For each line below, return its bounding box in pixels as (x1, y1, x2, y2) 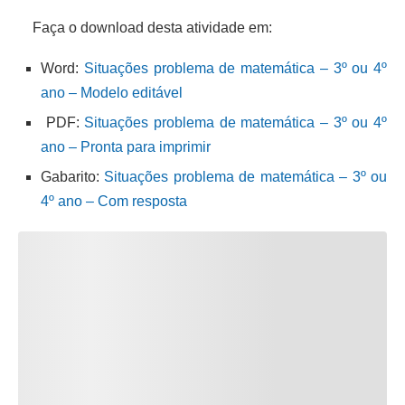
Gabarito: (41, 168, 105, 184)
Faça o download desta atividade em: (18, 19, 272, 35)
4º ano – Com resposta (41, 193, 187, 209)
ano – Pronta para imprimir (41, 138, 211, 155)
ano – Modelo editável (41, 84, 183, 100)
